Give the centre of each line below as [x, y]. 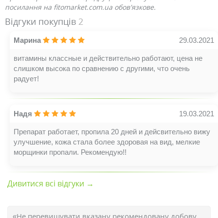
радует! [26, 79]
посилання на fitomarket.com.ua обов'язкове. [80, 7]
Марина [27, 40]
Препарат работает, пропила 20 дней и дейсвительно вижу [112, 132]
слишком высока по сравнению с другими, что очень [102, 68]
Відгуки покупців [42, 21]
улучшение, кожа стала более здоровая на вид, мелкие [107, 142]
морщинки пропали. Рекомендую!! [70, 152]
